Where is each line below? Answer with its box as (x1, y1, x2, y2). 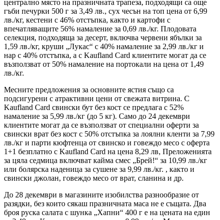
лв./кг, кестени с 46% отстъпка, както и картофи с (4, 16, 170, 25)
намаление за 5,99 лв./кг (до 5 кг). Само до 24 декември (4, 112, 190, 121)
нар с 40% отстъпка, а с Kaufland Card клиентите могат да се (4, 51, 206, 60)
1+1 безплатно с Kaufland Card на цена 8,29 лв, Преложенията (4, 147, 212, 156)
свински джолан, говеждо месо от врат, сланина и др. (4, 174, 184, 183)
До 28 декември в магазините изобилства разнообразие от (4, 191, 199, 199)
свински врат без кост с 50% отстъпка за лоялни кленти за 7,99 (4, 130, 215, 138)
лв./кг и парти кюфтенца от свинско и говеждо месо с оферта (4, 138, 210, 147)
